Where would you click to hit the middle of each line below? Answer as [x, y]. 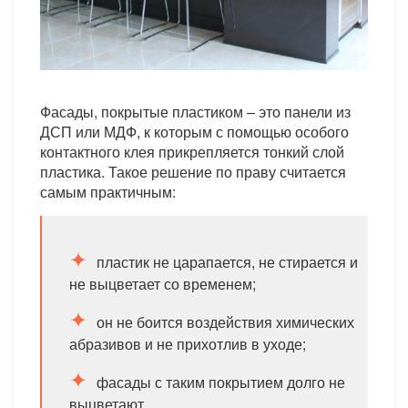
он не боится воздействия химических [226, 322]
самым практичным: [108, 192]
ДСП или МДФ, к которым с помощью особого [195, 132]
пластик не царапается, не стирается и [228, 262]
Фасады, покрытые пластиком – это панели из [196, 112]
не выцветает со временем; [163, 284]
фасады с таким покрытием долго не [221, 382]
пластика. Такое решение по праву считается [194, 172]
